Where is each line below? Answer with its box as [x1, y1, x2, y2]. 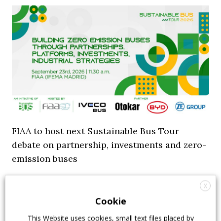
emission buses [12, 153, 77, 164]
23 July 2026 [21, 176, 55, 184]
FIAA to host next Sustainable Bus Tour [12, 125, 179, 137]
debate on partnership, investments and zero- [12, 139, 206, 150]
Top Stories [136, 176, 168, 184]
